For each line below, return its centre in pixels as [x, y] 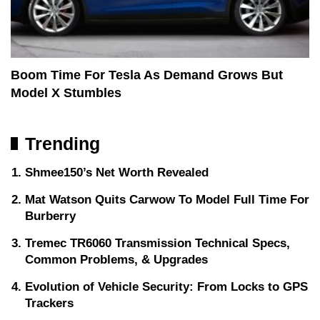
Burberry [50, 216]
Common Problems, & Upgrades [116, 260]
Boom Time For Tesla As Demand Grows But [147, 75]
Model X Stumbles [66, 93]
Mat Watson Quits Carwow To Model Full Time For [167, 200]
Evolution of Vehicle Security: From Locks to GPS [166, 287]
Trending [62, 144]
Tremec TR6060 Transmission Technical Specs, [157, 244]
